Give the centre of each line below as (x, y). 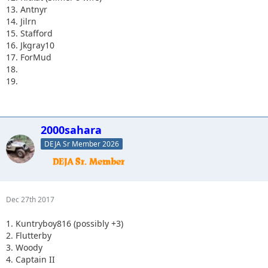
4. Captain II (31, 259)
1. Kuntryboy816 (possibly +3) (65, 223)
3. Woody (24, 247)
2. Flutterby (29, 235)
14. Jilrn (21, 21)
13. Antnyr (27, 9)
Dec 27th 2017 (30, 199)
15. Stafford (29, 33)
